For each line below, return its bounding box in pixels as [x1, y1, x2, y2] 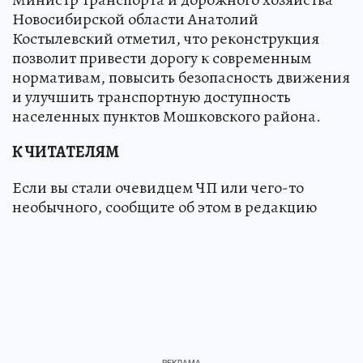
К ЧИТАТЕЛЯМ [12, 141, 119, 164]
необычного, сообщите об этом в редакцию [12, 196, 317, 219]
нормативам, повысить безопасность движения [12, 66, 350, 89]
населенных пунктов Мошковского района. [12, 105, 321, 128]
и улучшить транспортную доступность [12, 86, 291, 109]
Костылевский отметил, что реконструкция [12, 28, 319, 50]
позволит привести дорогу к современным [12, 47, 311, 70]
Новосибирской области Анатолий [12, 8, 258, 31]
